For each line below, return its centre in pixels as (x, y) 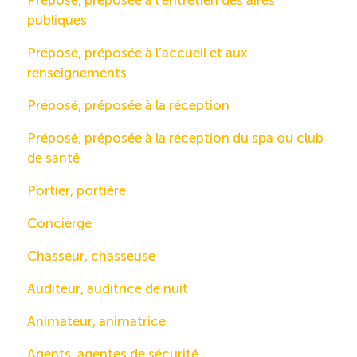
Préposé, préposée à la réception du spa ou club (175, 138)
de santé (53, 158)
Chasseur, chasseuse (91, 256)
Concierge (59, 224)
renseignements (77, 73)
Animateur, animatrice (96, 322)
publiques (57, 20)
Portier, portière (76, 191)
